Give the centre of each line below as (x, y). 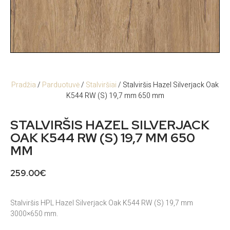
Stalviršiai (101, 85)
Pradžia (24, 85)
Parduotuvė (61, 85)
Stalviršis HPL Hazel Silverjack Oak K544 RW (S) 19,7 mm (102, 203)
